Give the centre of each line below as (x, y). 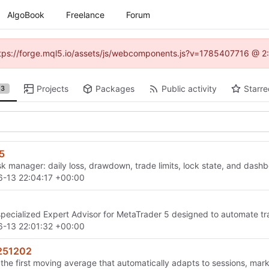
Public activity (189, 89)
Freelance (85, 14)
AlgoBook (26, 14)
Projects (53, 89)
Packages (115, 89)
